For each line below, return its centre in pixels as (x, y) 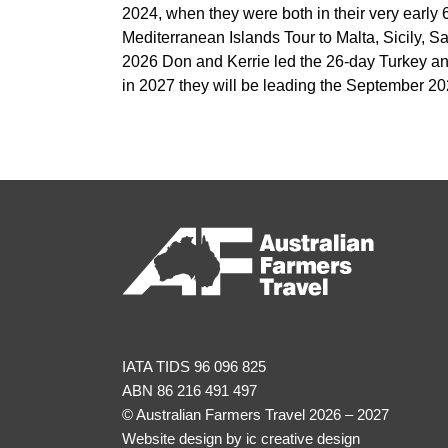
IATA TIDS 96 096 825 (194, 366)
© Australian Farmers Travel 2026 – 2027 (255, 414)
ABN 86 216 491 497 (189, 390)
